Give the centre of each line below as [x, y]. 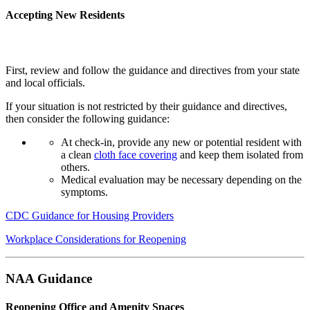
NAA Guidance [49, 279]
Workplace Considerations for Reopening [96, 239]
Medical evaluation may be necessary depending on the [181, 180]
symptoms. [84, 192]
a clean [76, 155]
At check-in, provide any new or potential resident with [181, 143]
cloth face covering [136, 155]
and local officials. [45, 83]
